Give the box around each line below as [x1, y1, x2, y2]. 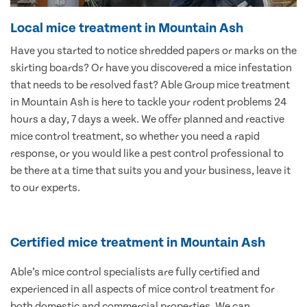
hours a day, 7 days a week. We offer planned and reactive [10, 113, 284, 126]
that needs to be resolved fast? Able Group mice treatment [10, 79, 290, 92]
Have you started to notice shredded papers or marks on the [10, 45, 297, 58]
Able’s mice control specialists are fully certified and [10, 266, 260, 279]
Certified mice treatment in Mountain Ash [10, 235, 265, 251]
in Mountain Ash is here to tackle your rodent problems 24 [10, 96, 287, 109]
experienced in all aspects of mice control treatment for [10, 283, 275, 296]
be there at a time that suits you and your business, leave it [10, 164, 291, 177]
